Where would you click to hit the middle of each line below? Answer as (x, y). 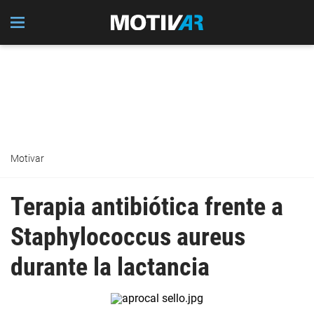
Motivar (27, 158)
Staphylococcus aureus (128, 237)
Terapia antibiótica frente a (147, 207)
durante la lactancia (110, 267)
